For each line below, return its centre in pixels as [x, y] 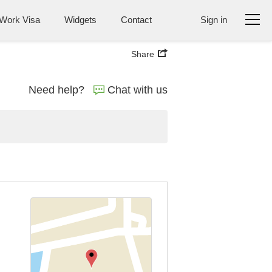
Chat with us [138, 90]
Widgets [80, 20]
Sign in [214, 20]
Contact [136, 20]
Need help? [56, 90]
